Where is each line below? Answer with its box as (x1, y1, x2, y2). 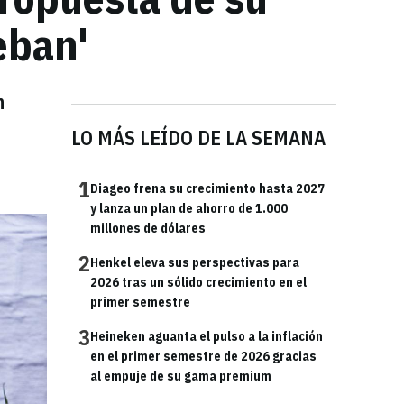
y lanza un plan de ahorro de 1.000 (90, 200, 288, 216)
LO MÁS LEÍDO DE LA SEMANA (71, 124, 326, 151)
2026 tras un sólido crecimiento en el (90, 274, 307, 290)
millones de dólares (90, 220, 206, 236)
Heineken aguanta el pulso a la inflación (90, 328, 323, 344)
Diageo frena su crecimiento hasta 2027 (90, 180, 325, 197)
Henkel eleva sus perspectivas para (90, 254, 299, 271)
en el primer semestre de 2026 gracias (90, 348, 317, 364)
